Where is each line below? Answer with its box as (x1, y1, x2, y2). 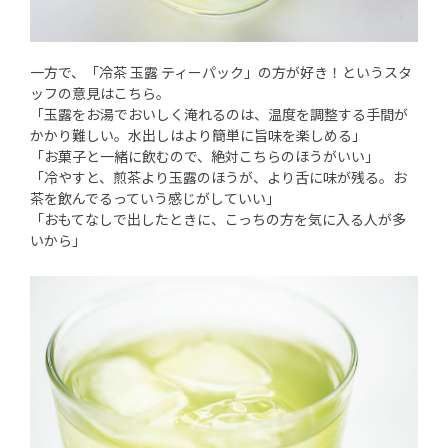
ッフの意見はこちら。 (30, 82, 170, 103)
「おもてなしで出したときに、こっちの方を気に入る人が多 (30, 208, 406, 229)
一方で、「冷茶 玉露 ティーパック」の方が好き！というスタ (30, 61, 412, 82)
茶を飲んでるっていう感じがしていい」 (30, 187, 280, 208)
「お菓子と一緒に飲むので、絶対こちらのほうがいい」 (30, 145, 379, 166)
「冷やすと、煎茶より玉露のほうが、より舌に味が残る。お (30, 166, 407, 187)
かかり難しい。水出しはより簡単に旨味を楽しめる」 (30, 124, 366, 145)
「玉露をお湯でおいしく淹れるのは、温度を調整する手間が (30, 103, 408, 124)
